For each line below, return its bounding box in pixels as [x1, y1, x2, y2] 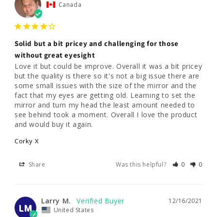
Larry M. [41, 196, 71, 205]
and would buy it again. [15, 119, 93, 129]
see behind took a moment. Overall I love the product [15, 109, 198, 119]
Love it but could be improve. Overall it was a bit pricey [15, 61, 202, 71]
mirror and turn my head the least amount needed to [15, 100, 196, 109]
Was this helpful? [115, 160, 168, 169]
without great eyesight [15, 50, 95, 60]
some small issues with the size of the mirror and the [15, 80, 197, 90]
